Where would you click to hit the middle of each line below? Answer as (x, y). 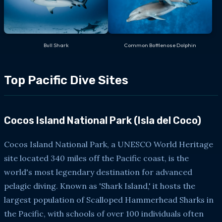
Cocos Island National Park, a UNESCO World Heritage (109, 144)
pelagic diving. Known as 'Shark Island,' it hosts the (100, 186)
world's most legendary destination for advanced (98, 172)
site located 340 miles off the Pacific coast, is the (96, 158)
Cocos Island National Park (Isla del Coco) (103, 120)
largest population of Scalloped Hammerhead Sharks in (109, 199)
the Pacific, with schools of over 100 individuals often (104, 213)
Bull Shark (56, 45)
